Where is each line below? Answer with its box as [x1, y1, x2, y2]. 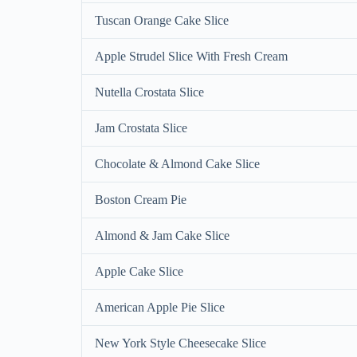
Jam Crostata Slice [95, 120, 187, 135]
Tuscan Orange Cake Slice [95, 13, 229, 27]
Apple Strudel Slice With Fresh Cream [95, 49, 288, 63]
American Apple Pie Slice [95, 300, 225, 314]
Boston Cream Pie [95, 192, 186, 206]
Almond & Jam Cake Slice [95, 228, 229, 242]
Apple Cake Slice [95, 264, 183, 278]
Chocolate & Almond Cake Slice [95, 156, 260, 171]
